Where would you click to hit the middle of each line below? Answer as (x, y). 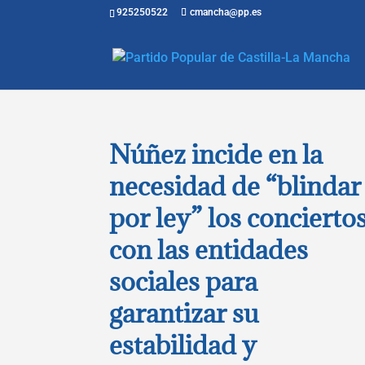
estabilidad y (183, 345)
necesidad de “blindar (235, 186)
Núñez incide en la (216, 154)
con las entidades (209, 249)
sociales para (184, 281)
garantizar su (184, 313)
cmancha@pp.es (226, 12)
